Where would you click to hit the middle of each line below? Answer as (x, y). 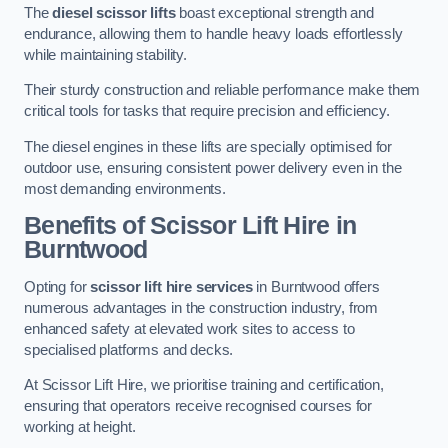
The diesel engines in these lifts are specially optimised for (208, 146)
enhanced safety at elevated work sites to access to (189, 328)
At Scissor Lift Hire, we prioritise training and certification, (204, 385)
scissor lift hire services (171, 286)
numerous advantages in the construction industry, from (201, 307)
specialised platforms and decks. (129, 349)
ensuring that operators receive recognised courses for (198, 406)
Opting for (57, 286)
